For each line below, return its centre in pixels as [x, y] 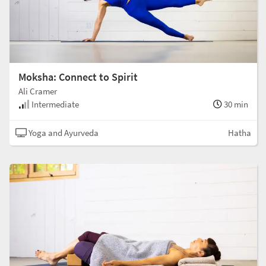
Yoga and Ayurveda [63, 132]
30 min [235, 104]
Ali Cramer [38, 91]
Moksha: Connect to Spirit [78, 77]
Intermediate [54, 104]
